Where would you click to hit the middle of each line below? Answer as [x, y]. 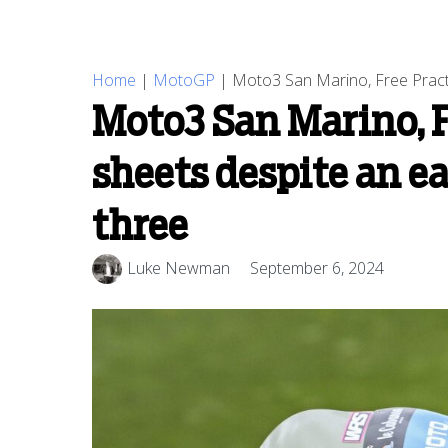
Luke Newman [178, 268]
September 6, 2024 [317, 268]
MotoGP [184, 79]
